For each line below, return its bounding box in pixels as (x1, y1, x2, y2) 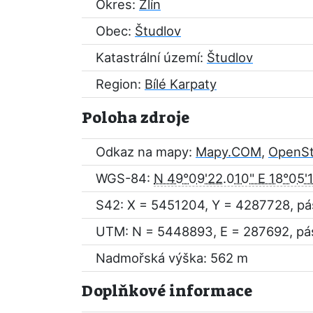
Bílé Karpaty (145, 76, 217, 92)
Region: (96, 76, 145, 92)
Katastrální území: (96, 50, 207, 65)
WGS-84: (96, 170, 154, 186)
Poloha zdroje (82, 108, 189, 128)
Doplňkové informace (82, 281, 252, 301)
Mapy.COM (196, 144, 261, 159)
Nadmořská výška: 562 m (96, 250, 248, 265)
